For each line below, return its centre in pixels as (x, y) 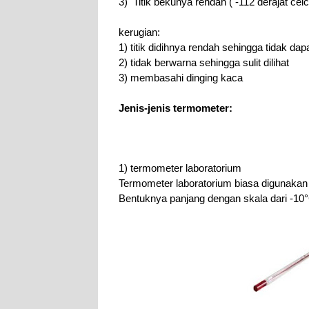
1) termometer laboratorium (180, 168)
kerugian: (139, 32)
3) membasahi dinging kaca (181, 78)
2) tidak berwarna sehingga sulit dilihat (204, 63)
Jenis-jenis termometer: (176, 108)
